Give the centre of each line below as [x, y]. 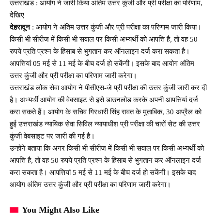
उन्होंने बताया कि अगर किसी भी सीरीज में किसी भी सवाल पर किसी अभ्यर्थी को [107, 148]
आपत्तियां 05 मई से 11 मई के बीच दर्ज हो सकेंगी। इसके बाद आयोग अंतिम [102, 63]
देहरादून [20, 27]
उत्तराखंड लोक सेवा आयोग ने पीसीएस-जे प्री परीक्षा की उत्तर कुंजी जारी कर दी [108, 87]
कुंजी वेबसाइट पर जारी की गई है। [52, 136]
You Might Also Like [61, 209]
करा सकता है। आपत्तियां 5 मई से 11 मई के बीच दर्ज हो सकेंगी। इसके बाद [103, 172]
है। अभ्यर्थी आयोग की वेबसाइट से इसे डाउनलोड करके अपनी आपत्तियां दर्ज [104, 100]
